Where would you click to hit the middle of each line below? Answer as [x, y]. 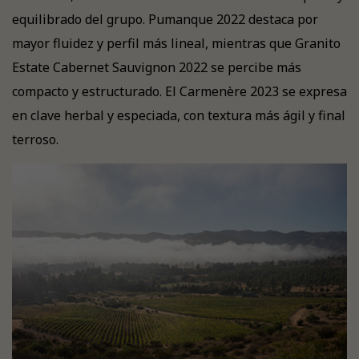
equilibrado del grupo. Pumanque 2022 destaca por [165, 19]
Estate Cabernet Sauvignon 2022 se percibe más [157, 67]
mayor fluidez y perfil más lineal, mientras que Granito [176, 43]
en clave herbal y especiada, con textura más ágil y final [179, 115]
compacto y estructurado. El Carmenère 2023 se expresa [179, 91]
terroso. [35, 139]
